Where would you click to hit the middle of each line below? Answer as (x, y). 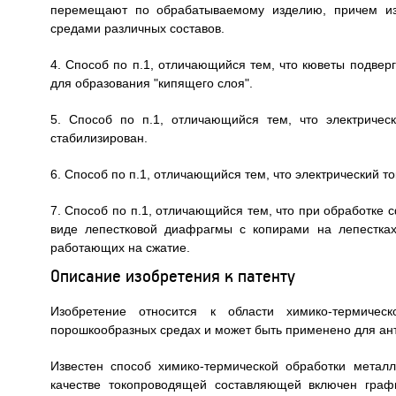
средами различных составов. (137, 29)
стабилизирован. (99, 138)
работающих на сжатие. (120, 248)
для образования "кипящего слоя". (151, 84)
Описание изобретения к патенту (172, 276)
